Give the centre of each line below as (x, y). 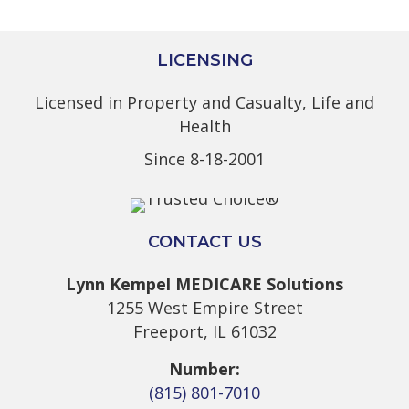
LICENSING (204, 61)
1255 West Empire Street (204, 308)
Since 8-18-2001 (204, 159)
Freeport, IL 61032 (204, 332)
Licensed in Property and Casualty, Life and (204, 103)
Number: (204, 369)
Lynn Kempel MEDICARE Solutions (204, 284)
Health (204, 126)
